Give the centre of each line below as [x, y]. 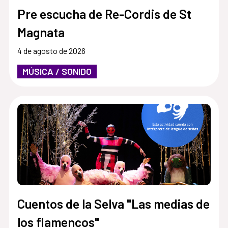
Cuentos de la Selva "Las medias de [113, 203]
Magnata [41, 32]
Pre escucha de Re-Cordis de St [104, 13]
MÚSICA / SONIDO [57, 71]
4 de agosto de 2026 [51, 50]
